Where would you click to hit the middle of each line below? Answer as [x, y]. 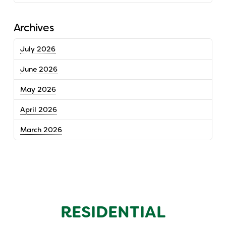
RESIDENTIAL [113, 212]
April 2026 [38, 110]
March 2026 [41, 130]
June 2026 [39, 69]
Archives [33, 27]
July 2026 [38, 49]
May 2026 [38, 89]
